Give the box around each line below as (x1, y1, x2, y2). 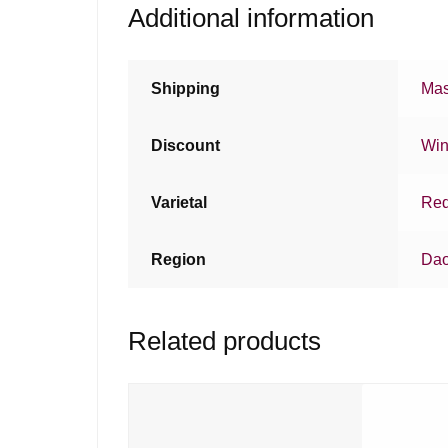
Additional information (128, 3, 375, 32)
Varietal (151, 193, 208, 211)
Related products (128, 327, 322, 356)
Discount (151, 136, 221, 154)
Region (151, 250, 207, 268)
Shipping (151, 79, 221, 97)
